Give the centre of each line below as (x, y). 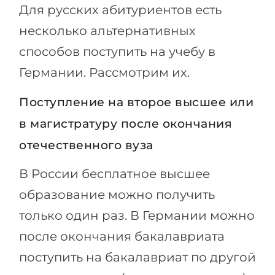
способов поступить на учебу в (117, 52)
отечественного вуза (86, 145)
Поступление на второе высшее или (136, 102)
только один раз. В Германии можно (137, 215)
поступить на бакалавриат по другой (137, 257)
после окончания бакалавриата (122, 236)
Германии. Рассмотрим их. (104, 72)
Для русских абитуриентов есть (120, 10)
